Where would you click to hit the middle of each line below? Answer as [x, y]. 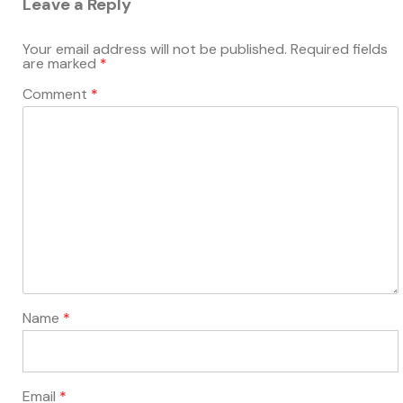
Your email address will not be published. [155, 49]
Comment [57, 94]
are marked [61, 63]
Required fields [339, 49]
